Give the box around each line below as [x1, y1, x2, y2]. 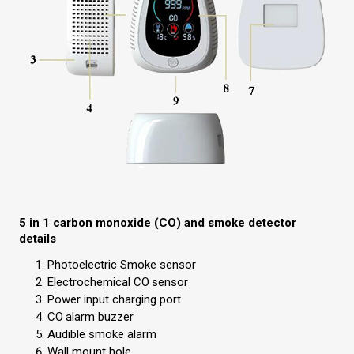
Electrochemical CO [47, 275, 149, 290]
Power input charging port [47, 292, 181, 307]
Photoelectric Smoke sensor [47, 258, 196, 273]
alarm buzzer [65, 310, 134, 325]
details [18, 232, 56, 247]
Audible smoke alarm [47, 327, 156, 342]
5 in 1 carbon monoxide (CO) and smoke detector [18, 216, 296, 231]
